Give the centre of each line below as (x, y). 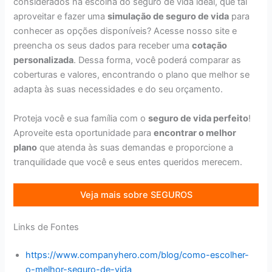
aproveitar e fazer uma (61, 17)
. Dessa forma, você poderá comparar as (158, 60)
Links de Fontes (46, 227)
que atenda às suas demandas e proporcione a (135, 147)
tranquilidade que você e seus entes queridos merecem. (128, 162)
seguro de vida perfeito (199, 118)
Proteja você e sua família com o (81, 118)
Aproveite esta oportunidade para (84, 133)
